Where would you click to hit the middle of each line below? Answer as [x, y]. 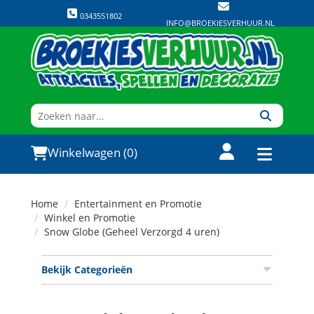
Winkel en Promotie [90, 218]
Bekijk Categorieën [87, 269]
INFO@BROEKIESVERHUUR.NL [220, 23]
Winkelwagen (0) [93, 152]
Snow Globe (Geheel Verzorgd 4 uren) [132, 232]
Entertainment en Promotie [138, 204]
